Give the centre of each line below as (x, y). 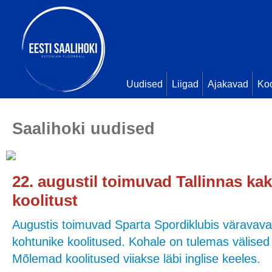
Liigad (185, 84)
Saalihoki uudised (83, 128)
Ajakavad (228, 84)
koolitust (45, 200)
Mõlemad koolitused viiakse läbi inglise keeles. (136, 259)
